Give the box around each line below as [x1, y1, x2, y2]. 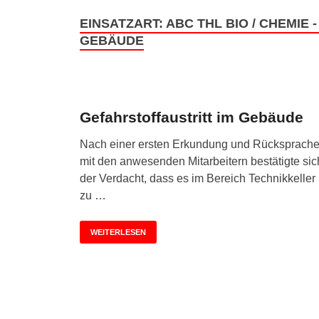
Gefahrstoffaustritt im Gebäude [80, 108, 303, 125]
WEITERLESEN [90, 227, 146, 236]
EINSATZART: [80, 16, 166, 31]
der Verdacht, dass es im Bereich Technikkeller [80, 172, 315, 184]
